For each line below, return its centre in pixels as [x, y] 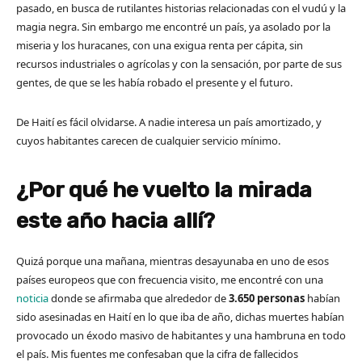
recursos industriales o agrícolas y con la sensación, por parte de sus [180, 64]
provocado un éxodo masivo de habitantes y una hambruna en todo [181, 336]
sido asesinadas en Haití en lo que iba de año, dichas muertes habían [180, 317]
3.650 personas [268, 299]
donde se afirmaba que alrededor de [139, 299]
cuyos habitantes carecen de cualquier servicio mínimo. [148, 141]
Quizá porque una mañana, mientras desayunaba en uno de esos [173, 261]
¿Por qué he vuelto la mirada [164, 190]
